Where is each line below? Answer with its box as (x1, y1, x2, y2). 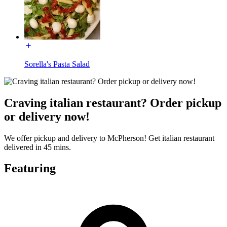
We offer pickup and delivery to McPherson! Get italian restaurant (4, 133, 214, 142)
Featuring (4, 162, 56, 175)
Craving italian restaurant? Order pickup (4, 96, 221, 109)
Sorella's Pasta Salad (24, 59, 90, 68)
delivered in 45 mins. (4, 142, 71, 152)
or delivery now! (4, 109, 90, 123)
